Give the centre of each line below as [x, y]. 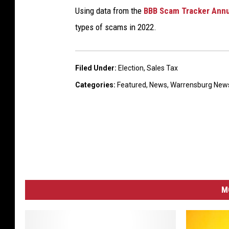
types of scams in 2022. [116, 27]
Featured [132, 85]
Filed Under [95, 68]
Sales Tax [162, 68]
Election [131, 68]
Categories [94, 85]
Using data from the [109, 11]
